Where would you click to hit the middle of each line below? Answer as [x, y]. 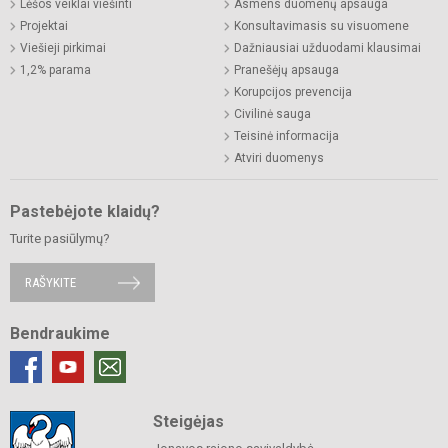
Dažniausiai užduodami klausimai [327, 48]
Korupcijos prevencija [293, 92]
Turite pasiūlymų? [60, 239]
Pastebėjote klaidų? [85, 212]
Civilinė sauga [272, 114]
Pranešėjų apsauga [286, 70]
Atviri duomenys [279, 158]
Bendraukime [60, 334]
